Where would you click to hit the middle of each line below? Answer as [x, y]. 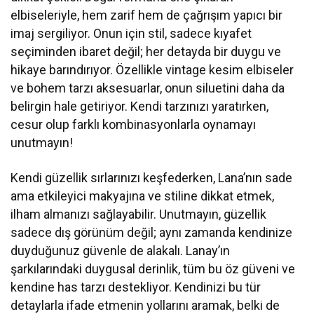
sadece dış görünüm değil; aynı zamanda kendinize [152, 233]
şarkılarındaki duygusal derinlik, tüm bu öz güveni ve [153, 269]
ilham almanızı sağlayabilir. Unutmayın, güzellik [139, 214]
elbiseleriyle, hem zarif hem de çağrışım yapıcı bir [147, 15]
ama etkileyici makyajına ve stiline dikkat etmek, [143, 196]
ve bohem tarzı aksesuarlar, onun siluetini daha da [148, 88]
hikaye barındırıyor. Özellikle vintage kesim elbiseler [152, 70]
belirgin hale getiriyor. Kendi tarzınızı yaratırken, [140, 107]
